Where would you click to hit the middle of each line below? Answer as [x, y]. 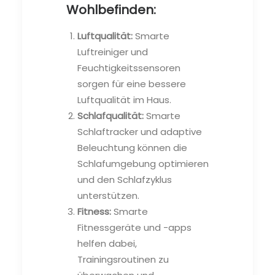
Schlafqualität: [110, 115]
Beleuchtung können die [132, 147]
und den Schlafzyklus [125, 179]
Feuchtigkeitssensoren [129, 68]
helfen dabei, [107, 243]
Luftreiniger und [113, 52]
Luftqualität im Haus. [124, 99]
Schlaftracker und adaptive [140, 131]
